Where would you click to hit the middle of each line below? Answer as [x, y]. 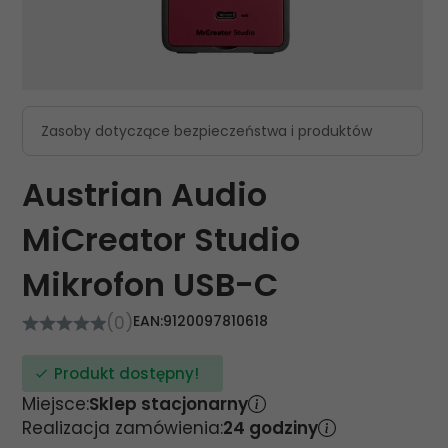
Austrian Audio [144, 194]
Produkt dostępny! [126, 373]
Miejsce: [55, 404]
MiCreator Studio [161, 239]
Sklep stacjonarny [168, 404]
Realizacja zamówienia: [122, 428]
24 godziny [270, 428]
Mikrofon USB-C [150, 284]
